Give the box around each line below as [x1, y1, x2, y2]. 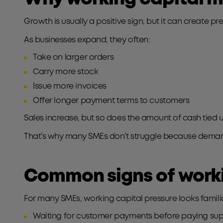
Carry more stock [33, 68, 99, 76]
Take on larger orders [33, 54, 114, 61]
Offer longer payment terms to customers [33, 97, 193, 105]
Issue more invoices [33, 83, 107, 90]
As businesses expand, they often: [24, 36, 152, 44]
